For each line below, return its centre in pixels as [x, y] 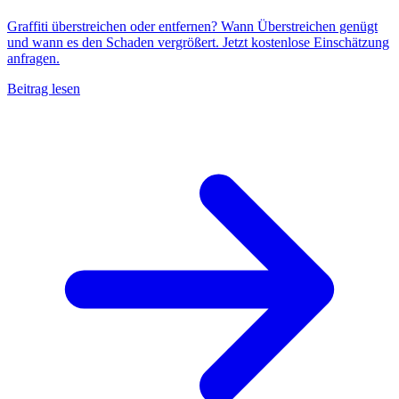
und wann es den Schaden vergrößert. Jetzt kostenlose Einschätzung [198, 43]
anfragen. [33, 59]
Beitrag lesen [44, 89]
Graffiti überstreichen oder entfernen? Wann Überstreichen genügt [192, 27]
